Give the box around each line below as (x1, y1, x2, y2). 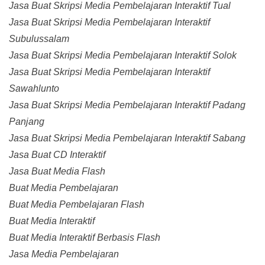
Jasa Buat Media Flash (9, 166, 105, 177)
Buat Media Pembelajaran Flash (9, 199, 144, 210)
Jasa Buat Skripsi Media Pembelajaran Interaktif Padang (9, 100, 245, 111)
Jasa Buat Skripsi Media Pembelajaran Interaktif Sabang (9, 133, 245, 144)
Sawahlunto (9, 83, 59, 94)
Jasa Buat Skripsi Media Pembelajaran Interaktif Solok (9, 50, 237, 61)
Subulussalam (9, 34, 69, 44)
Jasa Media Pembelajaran (9, 249, 119, 260)
